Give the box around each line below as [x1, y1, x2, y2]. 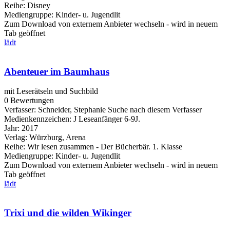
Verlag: [4, 133, 27, 142]
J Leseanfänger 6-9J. [73, 114, 140, 124]
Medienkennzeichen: [4, 114, 71, 124]
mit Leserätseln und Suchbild [4, 87, 98, 96]
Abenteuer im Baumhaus [4, 66, 109, 77]
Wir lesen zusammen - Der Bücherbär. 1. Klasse [25, 142, 182, 151]
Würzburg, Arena [29, 133, 86, 142]
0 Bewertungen [4, 96, 54, 105]
